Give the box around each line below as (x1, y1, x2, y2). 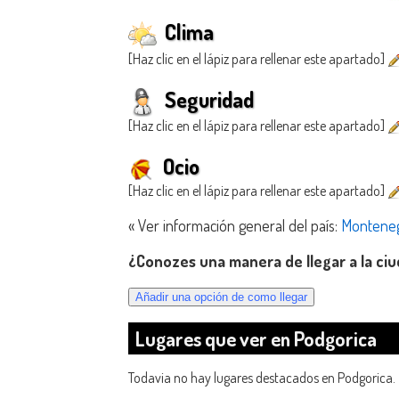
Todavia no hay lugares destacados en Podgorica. (128, 369, 395, 387)
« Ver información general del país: (128, 215, 341, 235)
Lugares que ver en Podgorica (135, 326, 377, 352)
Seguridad (160, 85, 254, 113)
